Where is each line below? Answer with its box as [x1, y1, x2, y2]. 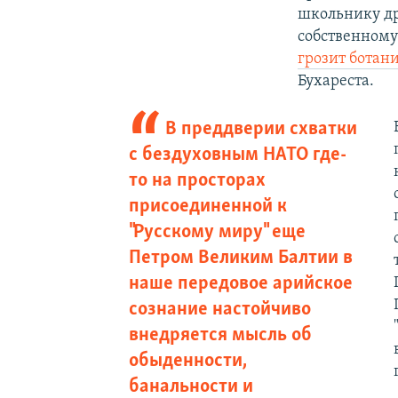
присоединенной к [128, 195, 287, 217]
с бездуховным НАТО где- [128, 144, 346, 165]
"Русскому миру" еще [128, 221, 306, 243]
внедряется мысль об [128, 324, 312, 346]
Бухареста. [298, 72, 375, 90]
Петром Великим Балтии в [128, 247, 353, 268]
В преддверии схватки [165, 118, 358, 139]
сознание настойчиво [128, 298, 311, 320]
